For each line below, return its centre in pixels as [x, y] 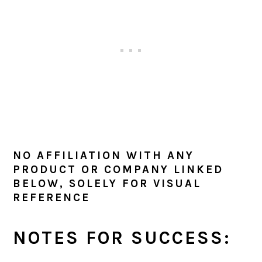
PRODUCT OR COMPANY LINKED [118, 170]
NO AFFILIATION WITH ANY [104, 156]
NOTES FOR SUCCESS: [122, 238]
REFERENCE [52, 198]
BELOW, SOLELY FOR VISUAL [107, 184]
